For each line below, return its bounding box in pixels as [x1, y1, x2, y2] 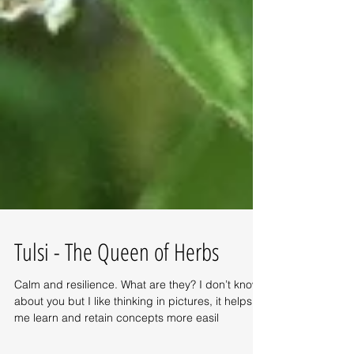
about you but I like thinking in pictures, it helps [14, 322, 252, 337]
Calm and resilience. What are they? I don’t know [14, 306, 260, 320]
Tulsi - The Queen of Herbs [14, 264, 219, 296]
